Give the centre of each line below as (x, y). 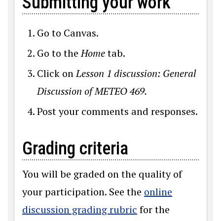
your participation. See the (83, 191)
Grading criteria (75, 148)
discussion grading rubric (80, 209)
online (158, 191)
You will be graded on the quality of (102, 174)
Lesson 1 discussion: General (136, 73)
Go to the (59, 53)
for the (153, 209)
